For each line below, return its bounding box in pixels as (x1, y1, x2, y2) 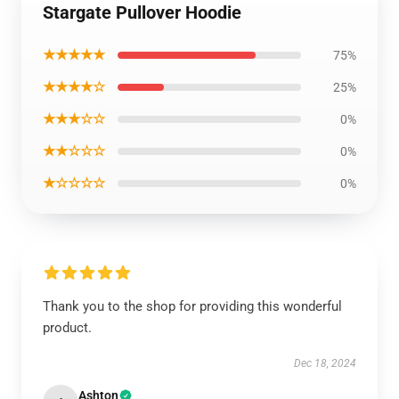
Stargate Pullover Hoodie (43, 2, 241, 23)
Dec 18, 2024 (294, 357, 356, 370)
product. (43, 320, 92, 336)
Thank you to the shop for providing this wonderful (43, 298, 342, 314)
